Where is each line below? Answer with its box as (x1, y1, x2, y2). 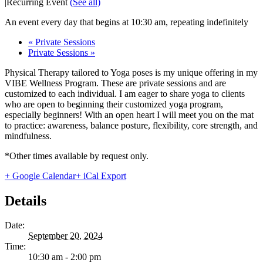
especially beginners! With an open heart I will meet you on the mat (5, 109, 254, 120)
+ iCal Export (76, 170, 126, 181)
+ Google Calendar (5, 170, 76, 181)
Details (5, 193, 46, 208)
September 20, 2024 (28, 231, 103, 241)
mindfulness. (5, 130, 52, 141)
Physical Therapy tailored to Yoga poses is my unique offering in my (5, 67, 258, 77)
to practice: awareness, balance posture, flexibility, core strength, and (5, 120, 258, 130)
